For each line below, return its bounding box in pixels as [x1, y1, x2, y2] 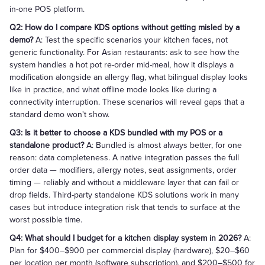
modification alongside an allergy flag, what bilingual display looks [9, 72, 248, 82]
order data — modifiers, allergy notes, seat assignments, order [9, 165, 237, 175]
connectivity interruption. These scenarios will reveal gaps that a [9, 97, 244, 107]
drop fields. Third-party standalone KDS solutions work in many [9, 190, 239, 200]
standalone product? [9, 140, 84, 150]
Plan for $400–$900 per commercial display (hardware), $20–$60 [9, 245, 250, 256]
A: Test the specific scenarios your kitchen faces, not [33, 35, 228, 45]
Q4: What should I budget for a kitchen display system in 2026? [9, 233, 241, 243]
